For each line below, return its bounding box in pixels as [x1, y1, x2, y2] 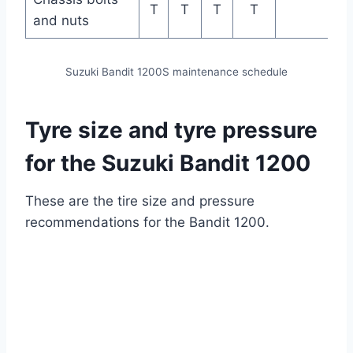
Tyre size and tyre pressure [25, 117, 318, 144]
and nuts [32, 13, 89, 29]
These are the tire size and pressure [25, 193, 255, 210]
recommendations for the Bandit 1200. [25, 214, 269, 231]
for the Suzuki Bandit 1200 [25, 150, 310, 177]
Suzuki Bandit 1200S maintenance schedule [65, 65, 288, 79]
